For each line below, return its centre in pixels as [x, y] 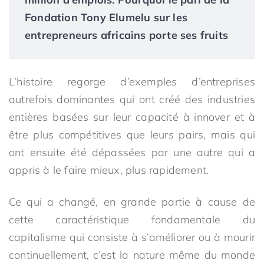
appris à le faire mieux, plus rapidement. [109, 170]
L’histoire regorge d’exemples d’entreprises [132, 82]
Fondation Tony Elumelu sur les [106, 17]
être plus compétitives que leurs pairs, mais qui [132, 135]
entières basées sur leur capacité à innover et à [132, 117]
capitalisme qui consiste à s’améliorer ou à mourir [132, 237]
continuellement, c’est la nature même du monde [132, 255]
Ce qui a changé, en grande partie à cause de [132, 202]
